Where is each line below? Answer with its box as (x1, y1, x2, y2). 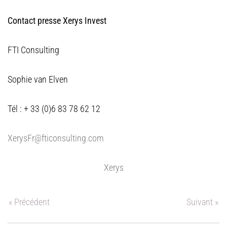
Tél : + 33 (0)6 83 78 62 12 (8, 103, 100, 114)
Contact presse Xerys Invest (8, 15, 106, 26)
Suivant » (186, 196, 218, 207)
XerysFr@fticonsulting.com (8, 133, 104, 143)
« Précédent (9, 196, 50, 207)
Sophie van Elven (8, 74, 68, 85)
